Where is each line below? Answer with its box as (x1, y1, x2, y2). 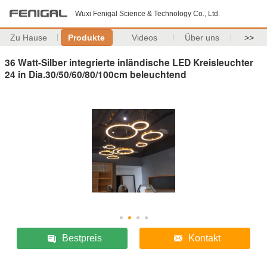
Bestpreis (61, 232, 102, 243)
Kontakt (188, 232, 221, 243)
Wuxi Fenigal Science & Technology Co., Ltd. (75, 10, 220, 18)
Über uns (185, 33, 220, 42)
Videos (131, 33, 157, 42)
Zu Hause (10, 33, 48, 42)
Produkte (68, 33, 105, 42)
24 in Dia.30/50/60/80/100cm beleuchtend (5, 67, 187, 81)
